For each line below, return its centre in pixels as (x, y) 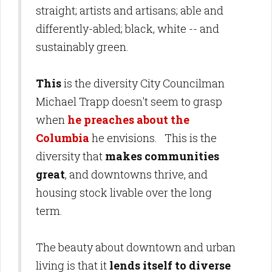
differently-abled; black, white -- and (127, 29)
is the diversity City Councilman (143, 83)
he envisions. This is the (153, 138)
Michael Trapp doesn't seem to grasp (129, 101)
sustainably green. (82, 47)
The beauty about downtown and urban (136, 247)
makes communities (162, 156)
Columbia (63, 138)
